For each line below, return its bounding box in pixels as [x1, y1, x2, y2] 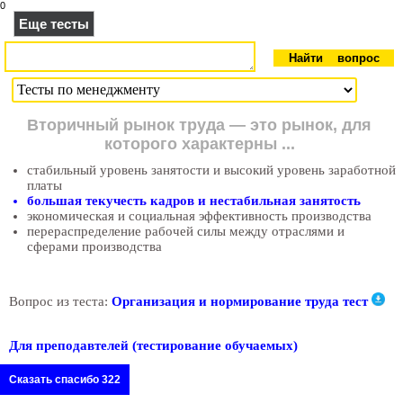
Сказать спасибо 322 [9, 373, 121, 387]
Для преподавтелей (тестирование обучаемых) [9, 338, 298, 354]
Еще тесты [19, 16, 89, 31]
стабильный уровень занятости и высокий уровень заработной [27, 163, 396, 177]
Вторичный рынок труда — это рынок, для [27, 116, 372, 134]
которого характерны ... [103, 135, 295, 153]
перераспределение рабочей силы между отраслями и [27, 224, 345, 238]
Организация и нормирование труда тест [112, 294, 368, 309]
